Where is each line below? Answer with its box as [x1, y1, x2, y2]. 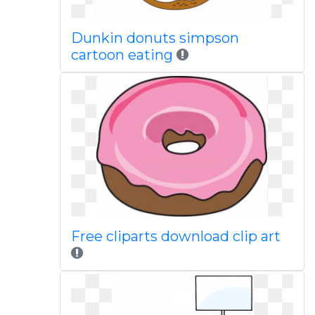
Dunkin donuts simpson [70, 30, 239, 46]
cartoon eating [70, 46, 176, 63]
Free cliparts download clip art [70, 228, 281, 245]
